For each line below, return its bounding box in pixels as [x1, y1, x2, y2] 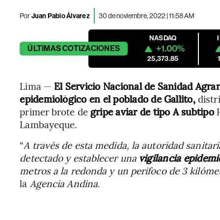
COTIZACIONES [62, 44, 120, 53]
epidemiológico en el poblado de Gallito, [20, 92, 195, 105]
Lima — [20, 80, 55, 92]
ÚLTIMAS [27, 44, 61, 53]
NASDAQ [149, 34, 177, 42]
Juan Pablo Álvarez [31, 11, 90, 20]
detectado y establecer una [20, 151, 139, 164]
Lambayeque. [20, 118, 78, 131]
